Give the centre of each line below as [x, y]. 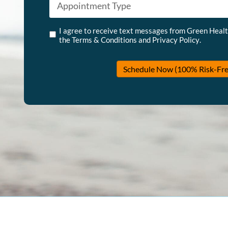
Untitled [64, 25]
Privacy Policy [176, 40]
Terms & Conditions [104, 40]
